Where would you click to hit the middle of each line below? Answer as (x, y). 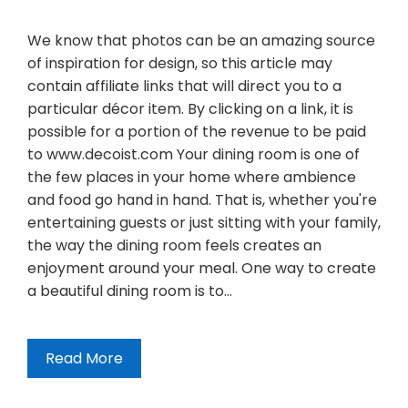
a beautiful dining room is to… (130, 291)
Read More (84, 359)
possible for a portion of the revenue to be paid (197, 132)
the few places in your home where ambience (192, 178)
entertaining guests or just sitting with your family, (204, 223)
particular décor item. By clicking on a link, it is (190, 109)
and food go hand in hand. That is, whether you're (202, 200)
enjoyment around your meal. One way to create (202, 269)
